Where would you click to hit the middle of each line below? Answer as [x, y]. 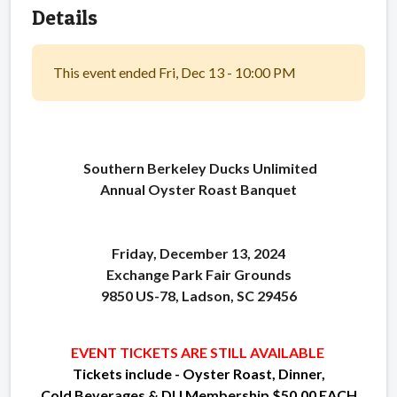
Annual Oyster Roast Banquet [198, 189]
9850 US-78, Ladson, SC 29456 [198, 295]
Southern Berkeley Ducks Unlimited [198, 167]
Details [65, 17]
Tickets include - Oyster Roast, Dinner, [198, 373]
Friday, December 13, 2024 [198, 253]
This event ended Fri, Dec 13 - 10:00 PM [175, 72]
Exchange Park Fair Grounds [198, 274]
